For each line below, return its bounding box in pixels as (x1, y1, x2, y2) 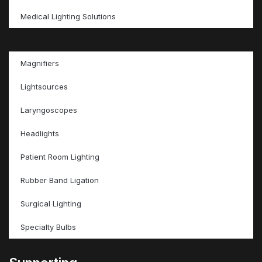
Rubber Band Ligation (20, 175, 99, 185)
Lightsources (20, 81, 68, 91)
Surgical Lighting (20, 198, 81, 208)
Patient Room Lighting (20, 151, 99, 161)
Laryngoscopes (20, 105, 77, 115)
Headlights (20, 128, 59, 138)
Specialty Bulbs (20, 222, 76, 232)
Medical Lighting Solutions (20, 11, 116, 21)
